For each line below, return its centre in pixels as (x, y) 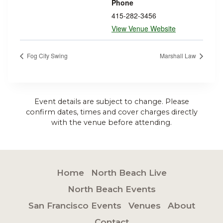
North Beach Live (129, 173)
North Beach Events (111, 189)
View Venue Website (144, 28)
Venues (144, 206)
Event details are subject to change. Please (111, 101)
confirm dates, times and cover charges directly (111, 112)
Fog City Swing (47, 55)
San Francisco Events (75, 206)
